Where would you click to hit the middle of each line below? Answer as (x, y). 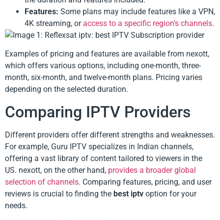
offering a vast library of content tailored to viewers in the (104, 158)
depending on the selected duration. (67, 89)
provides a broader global (152, 170)
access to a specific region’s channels (148, 23)
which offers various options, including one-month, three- (103, 66)
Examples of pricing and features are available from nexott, (107, 54)
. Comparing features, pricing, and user (145, 182)
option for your (170, 193)
